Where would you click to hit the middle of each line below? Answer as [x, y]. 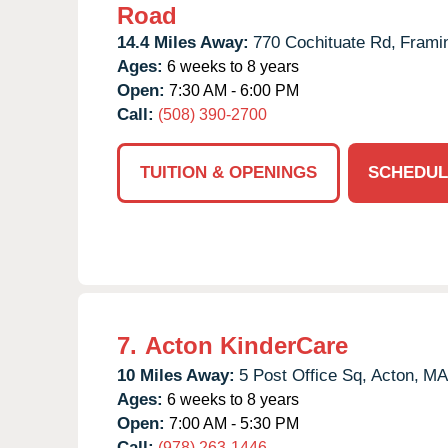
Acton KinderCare [246, 345]
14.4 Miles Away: [183, 42]
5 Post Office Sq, [303, 375]
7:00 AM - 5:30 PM [232, 423]
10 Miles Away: [176, 375]
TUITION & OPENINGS [228, 172]
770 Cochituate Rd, [324, 42]
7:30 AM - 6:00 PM [232, 90]
